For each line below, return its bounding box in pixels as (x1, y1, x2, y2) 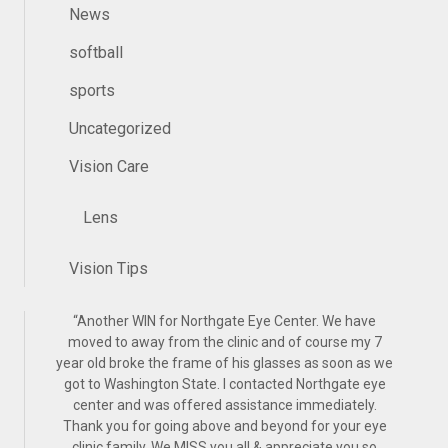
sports (69, 81, 115, 100)
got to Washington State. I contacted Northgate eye (63, 376, 386, 392)
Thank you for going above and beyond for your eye (62, 418, 387, 434)
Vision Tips (69, 259, 148, 278)
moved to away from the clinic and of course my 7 (67, 334, 382, 350)
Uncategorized (69, 119, 171, 138)
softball (69, 43, 123, 62)
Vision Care (69, 157, 149, 176)
